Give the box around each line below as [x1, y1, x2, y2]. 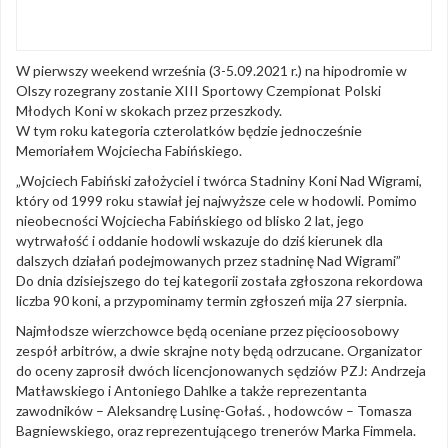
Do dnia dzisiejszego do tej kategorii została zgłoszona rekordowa [16, 272, 423, 289]
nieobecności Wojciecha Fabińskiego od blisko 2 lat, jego [16, 212, 364, 229]
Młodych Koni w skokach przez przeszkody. [16, 102, 282, 119]
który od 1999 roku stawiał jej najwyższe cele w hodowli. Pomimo [16, 192, 417, 209]
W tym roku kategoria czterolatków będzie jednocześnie [16, 122, 362, 139]
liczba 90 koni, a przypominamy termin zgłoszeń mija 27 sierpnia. [16, 292, 407, 309]
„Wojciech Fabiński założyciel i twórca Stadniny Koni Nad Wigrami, [16, 172, 422, 189]
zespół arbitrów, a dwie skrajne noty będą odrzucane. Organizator [16, 342, 422, 359]
